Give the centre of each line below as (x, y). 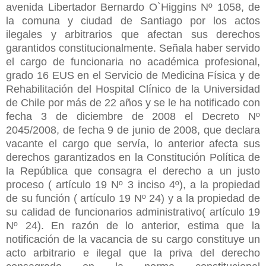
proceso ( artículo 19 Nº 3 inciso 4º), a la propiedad (133, 184)
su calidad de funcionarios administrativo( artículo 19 (133, 212)
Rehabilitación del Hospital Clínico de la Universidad (133, 89)
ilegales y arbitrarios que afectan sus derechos (133, 34)
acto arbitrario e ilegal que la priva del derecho (133, 253)
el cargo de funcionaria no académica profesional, (133, 61)
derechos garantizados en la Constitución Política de (133, 157)
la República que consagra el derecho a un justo (133, 171)
